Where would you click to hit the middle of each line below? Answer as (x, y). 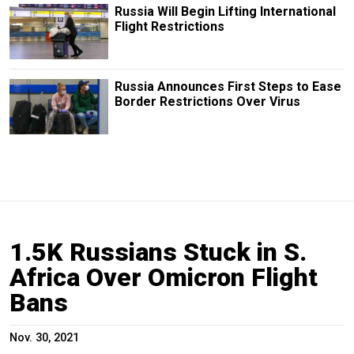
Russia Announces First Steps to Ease (228, 86)
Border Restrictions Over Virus (207, 101)
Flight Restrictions (169, 26)
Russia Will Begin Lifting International (225, 11)
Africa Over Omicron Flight (164, 278)
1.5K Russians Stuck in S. (158, 252)
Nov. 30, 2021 (44, 338)
